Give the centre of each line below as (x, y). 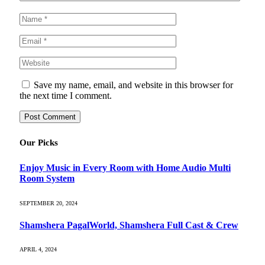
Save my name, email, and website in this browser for (133, 85)
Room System (47, 179)
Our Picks (39, 143)
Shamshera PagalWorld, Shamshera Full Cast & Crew (129, 225)
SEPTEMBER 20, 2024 (49, 203)
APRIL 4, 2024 (38, 250)
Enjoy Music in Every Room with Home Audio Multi (125, 168)
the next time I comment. (66, 96)
